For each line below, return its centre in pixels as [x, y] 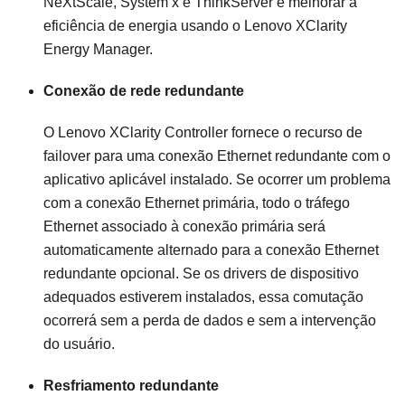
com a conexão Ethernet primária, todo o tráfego [197, 203]
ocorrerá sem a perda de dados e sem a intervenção [210, 321]
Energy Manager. [98, 50]
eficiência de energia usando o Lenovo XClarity [195, 26]
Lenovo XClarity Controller [143, 133]
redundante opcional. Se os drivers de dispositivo [201, 274]
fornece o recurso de [295, 133]
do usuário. [79, 344]
